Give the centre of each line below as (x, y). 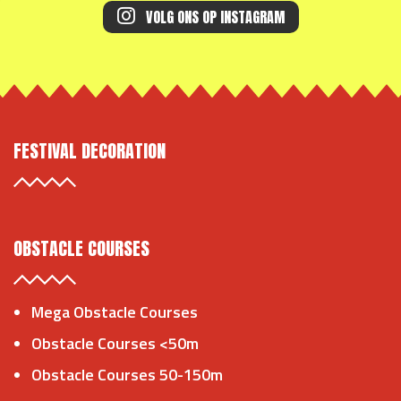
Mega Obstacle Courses (115, 312)
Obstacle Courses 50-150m (127, 375)
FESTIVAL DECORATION (90, 151)
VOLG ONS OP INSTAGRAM (213, 17)
